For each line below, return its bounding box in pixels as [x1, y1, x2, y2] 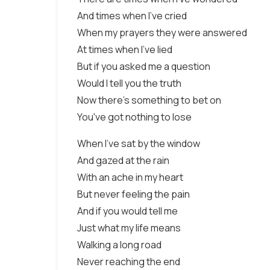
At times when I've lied [77, 43, 172, 56]
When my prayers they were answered [77, 26, 247, 39]
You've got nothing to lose [77, 110, 192, 124]
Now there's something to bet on [77, 93, 221, 107]
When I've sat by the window [77, 137, 200, 150]
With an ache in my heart [77, 171, 183, 184]
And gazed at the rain [77, 154, 169, 167]
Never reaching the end [77, 255, 180, 268]
